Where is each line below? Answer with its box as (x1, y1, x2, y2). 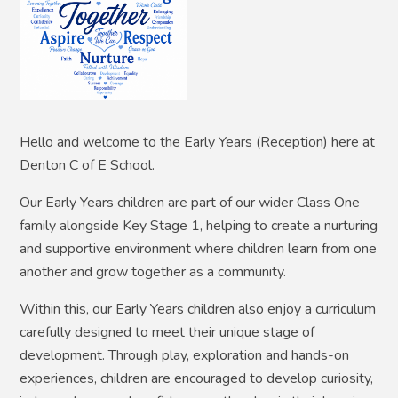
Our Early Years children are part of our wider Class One (20, 193, 361, 213)
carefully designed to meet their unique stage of (20, 322, 315, 343)
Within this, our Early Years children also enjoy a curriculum (20, 299, 377, 320)
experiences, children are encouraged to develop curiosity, (20, 369, 374, 389)
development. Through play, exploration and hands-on (20, 346, 350, 366)
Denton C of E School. (20, 155, 155, 176)
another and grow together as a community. (20, 262, 287, 283)
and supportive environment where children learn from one (20, 239, 378, 259)
